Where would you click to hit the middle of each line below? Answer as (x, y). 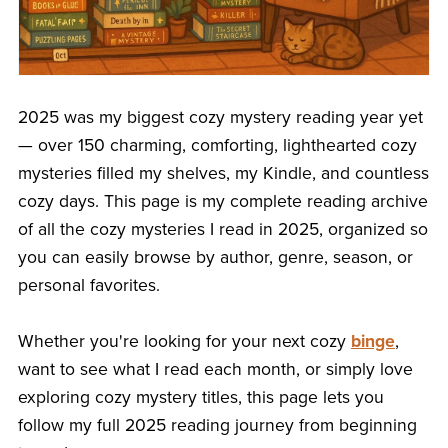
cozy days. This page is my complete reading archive (222, 202)
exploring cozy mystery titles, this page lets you (200, 398)
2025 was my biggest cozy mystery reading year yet (220, 118)
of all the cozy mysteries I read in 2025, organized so (222, 230)
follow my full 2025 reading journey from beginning (217, 426)
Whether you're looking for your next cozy (184, 342)
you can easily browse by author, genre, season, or (215, 258)
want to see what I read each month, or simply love (215, 370)
